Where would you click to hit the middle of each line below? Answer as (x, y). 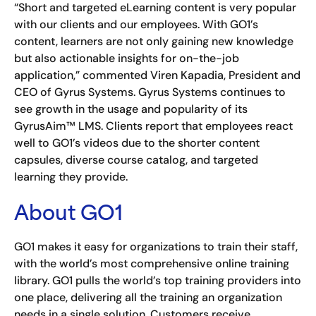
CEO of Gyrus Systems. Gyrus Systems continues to (150, 92)
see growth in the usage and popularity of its (131, 109)
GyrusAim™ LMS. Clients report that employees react (153, 126)
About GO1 (68, 215)
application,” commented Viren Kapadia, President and (157, 75)
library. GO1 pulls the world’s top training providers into (158, 281)
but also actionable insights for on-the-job (127, 59)
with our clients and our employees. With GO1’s (136, 25)
